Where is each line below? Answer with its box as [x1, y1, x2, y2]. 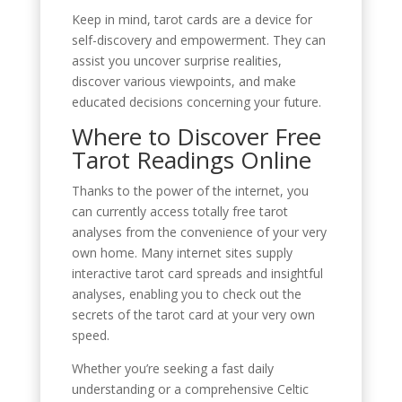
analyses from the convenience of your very [71, 223, 327, 240]
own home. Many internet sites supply [71, 243, 293, 261]
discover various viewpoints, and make [71, 72, 296, 90]
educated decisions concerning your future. [71, 92, 321, 110]
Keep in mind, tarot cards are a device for [71, 10, 312, 28]
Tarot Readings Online [71, 143, 311, 176]
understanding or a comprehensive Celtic [71, 380, 309, 398]
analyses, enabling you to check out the [71, 284, 301, 302]
